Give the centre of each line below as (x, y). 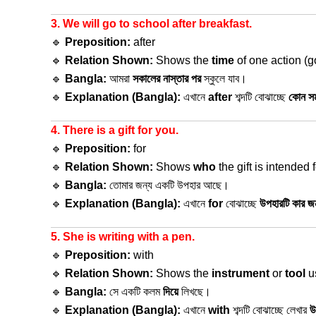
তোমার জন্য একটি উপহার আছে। (168, 185)
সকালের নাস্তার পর (167, 79)
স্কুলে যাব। (224, 79)
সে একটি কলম (135, 292)
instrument (241, 273)
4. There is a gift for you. (115, 130)
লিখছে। (195, 292)
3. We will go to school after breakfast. (151, 24)
